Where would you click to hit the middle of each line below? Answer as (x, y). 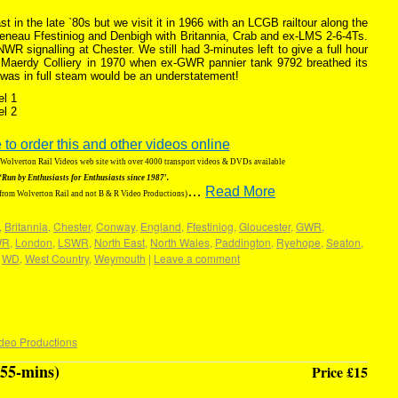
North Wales (180, 242)
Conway (115, 226)
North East (119, 242)
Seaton (343, 242)
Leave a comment (197, 258)
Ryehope (298, 242)
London (34, 242)
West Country (57, 258)
